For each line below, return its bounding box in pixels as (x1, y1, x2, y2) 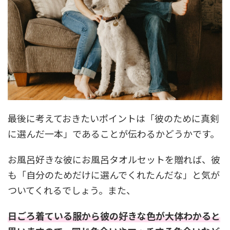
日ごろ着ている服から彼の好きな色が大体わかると (8, 209, 220, 223)
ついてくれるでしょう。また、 (8, 183, 136, 197)
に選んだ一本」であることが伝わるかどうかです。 (8, 127, 219, 141)
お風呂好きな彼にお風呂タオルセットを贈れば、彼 (8, 152, 220, 166)
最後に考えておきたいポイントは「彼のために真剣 (8, 111, 219, 125)
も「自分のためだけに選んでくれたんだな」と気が (8, 168, 220, 182)
